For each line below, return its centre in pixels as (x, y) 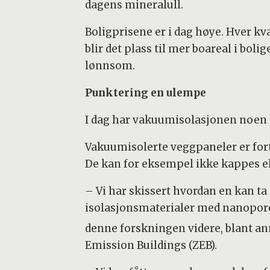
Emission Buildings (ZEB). (151, 246)
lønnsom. (110, 66)
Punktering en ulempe (145, 93)
